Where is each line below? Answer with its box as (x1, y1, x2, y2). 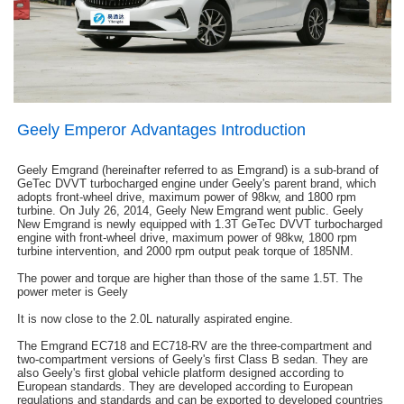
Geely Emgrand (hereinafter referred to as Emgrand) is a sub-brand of (17, 163, 380, 178)
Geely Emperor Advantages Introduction (17, 121, 307, 140)
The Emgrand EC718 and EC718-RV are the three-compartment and (17, 339, 372, 353)
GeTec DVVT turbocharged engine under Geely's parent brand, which (17, 177, 377, 191)
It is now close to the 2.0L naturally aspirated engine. (17, 312, 294, 326)
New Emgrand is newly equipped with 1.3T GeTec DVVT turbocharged (17, 217, 383, 232)
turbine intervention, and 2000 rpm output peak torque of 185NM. (17, 244, 354, 259)
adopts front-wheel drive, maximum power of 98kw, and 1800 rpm (17, 190, 357, 205)
